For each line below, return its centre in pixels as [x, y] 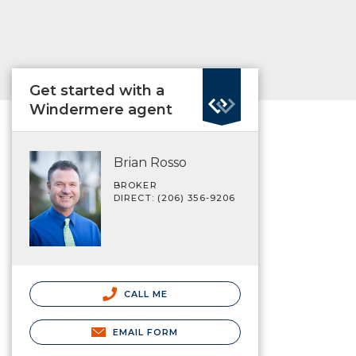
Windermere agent [101, 110]
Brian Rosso [150, 163]
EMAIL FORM [145, 332]
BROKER [135, 185]
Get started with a [97, 91]
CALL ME [144, 294]
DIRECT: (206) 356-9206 [175, 198]
